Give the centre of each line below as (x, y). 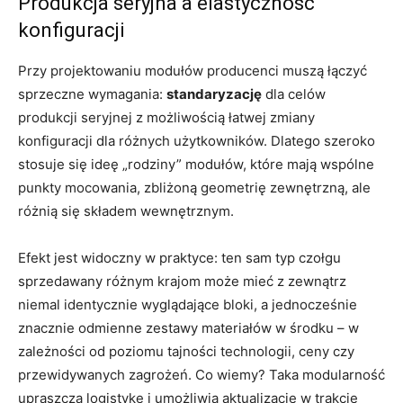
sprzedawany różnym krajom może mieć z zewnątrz (182, 282)
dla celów (294, 94)
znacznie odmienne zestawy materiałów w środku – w (188, 328)
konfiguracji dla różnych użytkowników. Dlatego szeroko (197, 141)
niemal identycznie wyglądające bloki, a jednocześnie (188, 305)
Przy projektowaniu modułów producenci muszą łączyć (193, 71)
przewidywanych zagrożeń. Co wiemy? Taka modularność (201, 375)
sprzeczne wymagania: (92, 94)
